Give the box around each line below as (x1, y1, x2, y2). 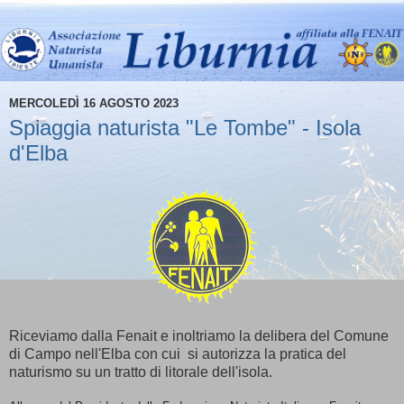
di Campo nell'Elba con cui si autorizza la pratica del (9, 346, 346, 363)
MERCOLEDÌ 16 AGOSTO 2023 (9, 96, 179, 110)
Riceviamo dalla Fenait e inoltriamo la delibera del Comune (9, 328, 389, 344)
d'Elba (9, 141, 68, 166)
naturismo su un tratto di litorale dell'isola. (9, 364, 272, 381)
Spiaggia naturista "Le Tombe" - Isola (9, 115, 361, 141)
